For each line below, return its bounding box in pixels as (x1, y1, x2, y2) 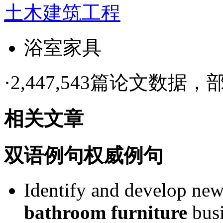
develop (124, 179, 187, 201)
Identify (24, 179, 86, 201)
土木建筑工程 (4, 1, 120, 23)
